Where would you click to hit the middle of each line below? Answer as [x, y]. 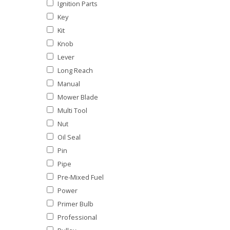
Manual [69, 83]
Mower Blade [78, 97]
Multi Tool [72, 110]
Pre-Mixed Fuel [81, 177]
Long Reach [75, 70]
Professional [77, 217]
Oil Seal [69, 137]
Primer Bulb [75, 204]
